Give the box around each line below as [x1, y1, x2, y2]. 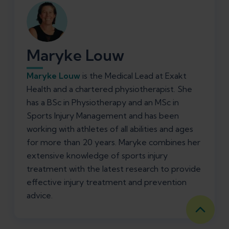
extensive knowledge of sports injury [27, 150, 168, 161]
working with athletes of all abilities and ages [27, 124, 193, 134]
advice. [27, 190, 53, 201]
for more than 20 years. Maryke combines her [27, 137, 200, 148]
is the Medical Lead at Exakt [80, 71, 187, 81]
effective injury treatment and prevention [27, 177, 187, 188]
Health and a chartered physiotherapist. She [27, 84, 192, 95]
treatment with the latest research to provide [27, 164, 201, 174]
